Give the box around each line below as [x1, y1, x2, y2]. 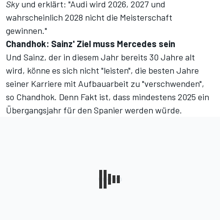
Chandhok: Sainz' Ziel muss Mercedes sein [6, 38, 175, 50]
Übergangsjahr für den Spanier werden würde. [6, 105, 182, 116]
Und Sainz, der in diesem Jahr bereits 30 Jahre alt [6, 52, 195, 63]
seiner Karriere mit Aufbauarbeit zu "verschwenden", [6, 78, 204, 89]
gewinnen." [6, 25, 47, 36]
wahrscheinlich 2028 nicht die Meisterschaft [6, 12, 172, 23]
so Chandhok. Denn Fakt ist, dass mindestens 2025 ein [6, 91, 209, 103]
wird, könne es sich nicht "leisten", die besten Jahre [6, 65, 199, 76]
